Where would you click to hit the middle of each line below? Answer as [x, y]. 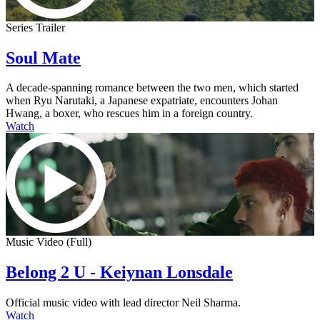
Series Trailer [35, 27]
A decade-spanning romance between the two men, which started [152, 88]
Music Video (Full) [49, 242]
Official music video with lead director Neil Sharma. [123, 303]
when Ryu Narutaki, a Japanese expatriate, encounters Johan [142, 101]
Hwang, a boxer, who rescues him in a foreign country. [129, 114]
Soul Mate [43, 57]
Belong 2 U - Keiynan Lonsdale [119, 272]
